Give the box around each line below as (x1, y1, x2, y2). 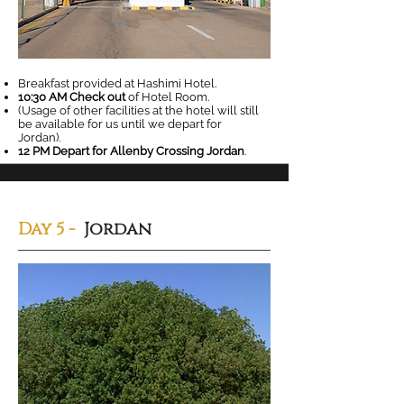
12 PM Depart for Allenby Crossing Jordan (18, 144, 244, 158)
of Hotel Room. (125, 90, 209, 104)
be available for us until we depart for (18, 117, 222, 131)
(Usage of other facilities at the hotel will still (18, 104, 259, 117)
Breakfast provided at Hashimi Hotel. (18, 77, 216, 90)
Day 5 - (18, 217, 79, 241)
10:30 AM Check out (18, 90, 125, 104)
